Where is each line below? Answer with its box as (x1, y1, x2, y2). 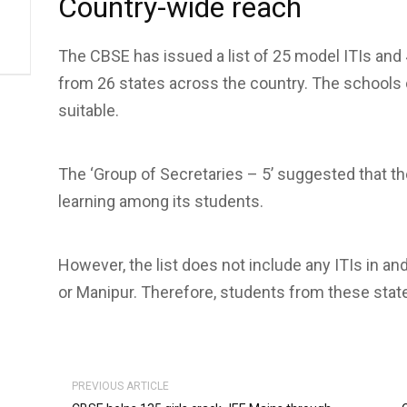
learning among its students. (58, 192, 263, 211)
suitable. (58, 101, 119, 120)
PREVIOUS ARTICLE (72, 380, 169, 392)
